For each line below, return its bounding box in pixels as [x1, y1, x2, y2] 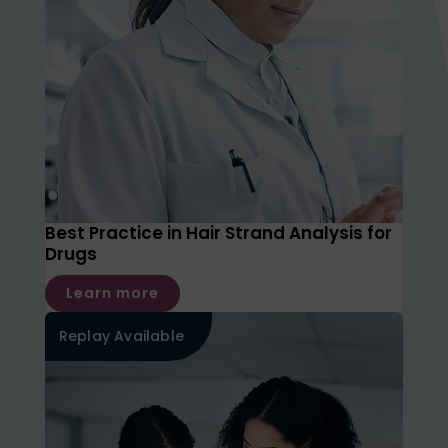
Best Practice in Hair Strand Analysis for [44, 221, 392, 246]
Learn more [65, 283, 159, 304]
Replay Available [58, 326, 184, 347]
